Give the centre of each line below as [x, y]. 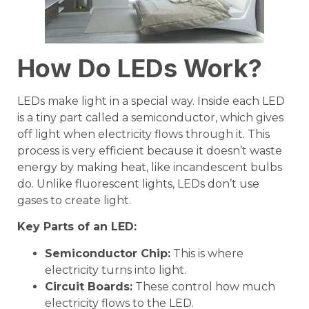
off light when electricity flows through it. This [143, 134]
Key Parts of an [64, 227]
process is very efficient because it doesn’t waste [150, 150]
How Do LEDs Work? [140, 68]
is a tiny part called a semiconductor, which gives [150, 117]
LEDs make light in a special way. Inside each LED [151, 101]
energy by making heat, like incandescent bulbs [150, 167]
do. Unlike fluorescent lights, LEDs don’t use [138, 183]
